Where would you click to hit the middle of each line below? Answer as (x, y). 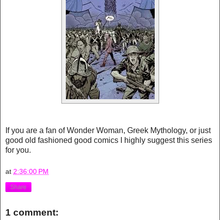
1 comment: (32, 213)
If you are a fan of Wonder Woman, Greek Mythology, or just (108, 130)
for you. (19, 150)
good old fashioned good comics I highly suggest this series (109, 140)
